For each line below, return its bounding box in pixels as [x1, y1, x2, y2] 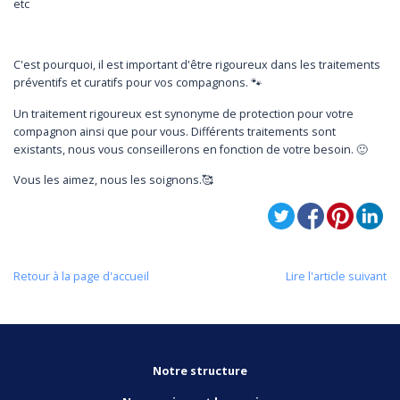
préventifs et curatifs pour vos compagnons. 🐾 [13, 75, 262, 91]
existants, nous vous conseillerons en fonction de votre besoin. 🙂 [13, 141, 368, 157]
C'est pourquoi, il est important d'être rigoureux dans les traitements [13, 57, 380, 73]
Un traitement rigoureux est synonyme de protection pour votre [13, 105, 354, 121]
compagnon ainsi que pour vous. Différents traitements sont [13, 123, 336, 139]
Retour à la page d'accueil [13, 268, 149, 284]
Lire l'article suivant [286, 268, 387, 284]
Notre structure [153, 363, 247, 379]
